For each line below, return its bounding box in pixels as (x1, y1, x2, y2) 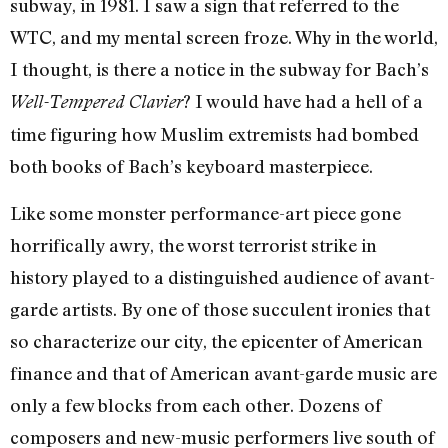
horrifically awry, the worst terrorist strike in (10, 233, 377, 256)
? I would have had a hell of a (183, 90, 423, 113)
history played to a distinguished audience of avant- (10, 265, 435, 288)
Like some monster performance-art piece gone (10, 201, 401, 224)
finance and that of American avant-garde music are (10, 361, 437, 384)
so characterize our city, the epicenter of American (10, 329, 423, 352)
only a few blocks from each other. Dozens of (10, 393, 382, 416)
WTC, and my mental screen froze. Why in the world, (10, 26, 438, 49)
